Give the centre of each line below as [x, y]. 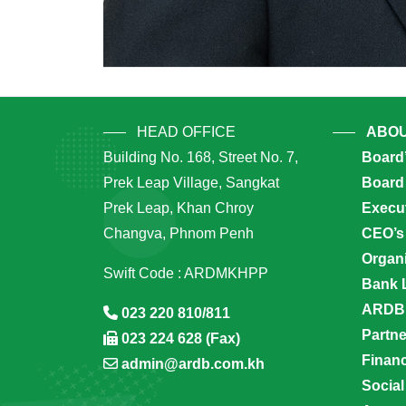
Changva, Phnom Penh [179, 234]
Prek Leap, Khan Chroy [179, 208]
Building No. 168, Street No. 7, [201, 158]
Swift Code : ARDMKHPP [186, 274]
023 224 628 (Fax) [181, 339]
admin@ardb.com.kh [193, 364]
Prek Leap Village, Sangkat [191, 183]
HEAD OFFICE [186, 132]
